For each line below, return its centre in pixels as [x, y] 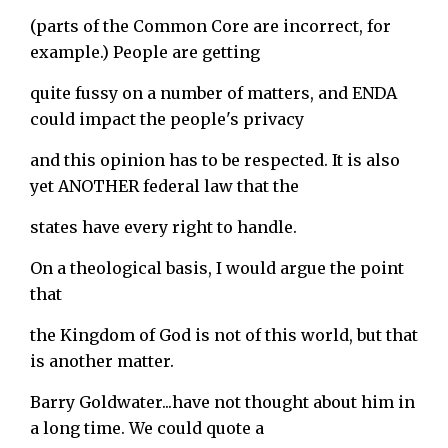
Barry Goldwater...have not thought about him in [222, 401]
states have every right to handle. [163, 226]
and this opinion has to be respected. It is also [215, 159]
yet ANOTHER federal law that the [164, 185]
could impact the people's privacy [167, 118]
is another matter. [102, 360]
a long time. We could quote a [147, 427]
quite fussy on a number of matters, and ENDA [213, 92]
